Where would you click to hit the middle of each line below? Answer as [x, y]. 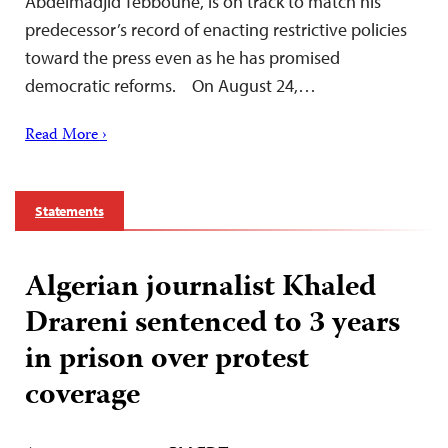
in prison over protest [167, 360]
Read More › [66, 135]
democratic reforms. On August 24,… [170, 85]
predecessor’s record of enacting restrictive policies [216, 29]
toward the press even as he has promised [182, 57]
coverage [82, 396]
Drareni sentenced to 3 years [212, 324]
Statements [69, 210]
